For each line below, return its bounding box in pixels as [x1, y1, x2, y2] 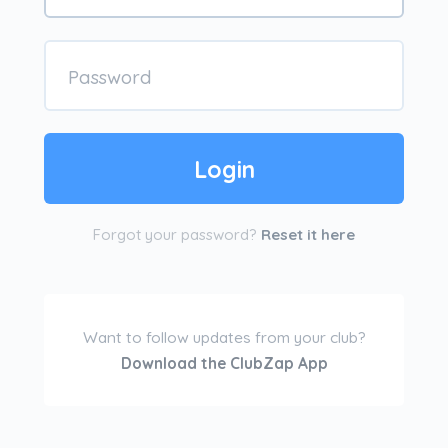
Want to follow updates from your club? [82, 327, 366, 347]
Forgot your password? [93, 225, 261, 244]
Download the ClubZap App [120, 353, 328, 373]
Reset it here [261, 225, 355, 244]
